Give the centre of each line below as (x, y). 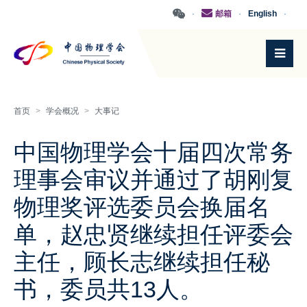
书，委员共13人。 (108, 289)
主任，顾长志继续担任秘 (142, 262)
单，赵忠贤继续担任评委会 (153, 234)
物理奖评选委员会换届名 (142, 207)
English (262, 14)
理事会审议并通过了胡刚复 (153, 180)
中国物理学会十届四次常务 (153, 152)
